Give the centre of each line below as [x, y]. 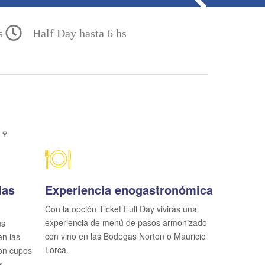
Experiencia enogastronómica [129, 190]
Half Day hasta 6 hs [80, 33]
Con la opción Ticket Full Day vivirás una [121, 209]
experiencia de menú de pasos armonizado [126, 222]
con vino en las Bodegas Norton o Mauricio [125, 236]
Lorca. [57, 250]
